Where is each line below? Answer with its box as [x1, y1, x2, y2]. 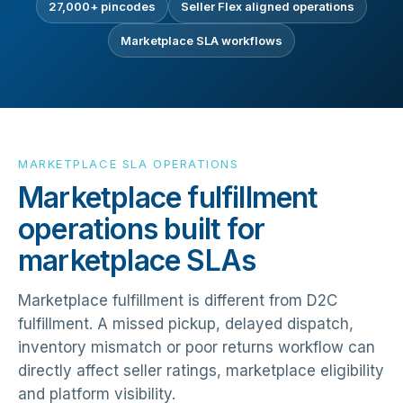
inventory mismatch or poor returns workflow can [18, 337, 375, 356]
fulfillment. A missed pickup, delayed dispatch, [18, 314, 354, 333]
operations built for [18, 210, 264, 246]
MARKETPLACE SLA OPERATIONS [18, 156, 239, 171]
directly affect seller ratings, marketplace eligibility [18, 361, 384, 380]
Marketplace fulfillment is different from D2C [18, 291, 337, 309]
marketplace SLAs [18, 242, 256, 278]
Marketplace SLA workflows [121, 32, 282, 48]
